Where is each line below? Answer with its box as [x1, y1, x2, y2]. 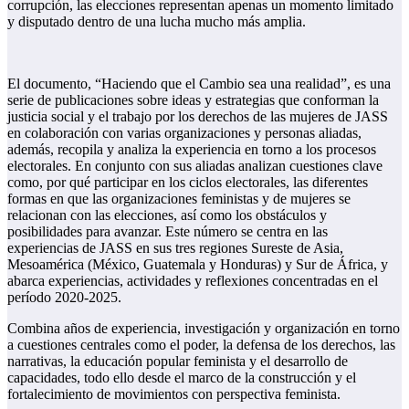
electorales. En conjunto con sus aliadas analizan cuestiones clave [7, 157, 383, 173]
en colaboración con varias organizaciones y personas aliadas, [7, 124, 362, 141]
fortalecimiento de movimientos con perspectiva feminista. [7, 385, 341, 402]
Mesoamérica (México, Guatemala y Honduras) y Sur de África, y [7, 256, 388, 272]
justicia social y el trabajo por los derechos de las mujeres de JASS [7, 108, 388, 124]
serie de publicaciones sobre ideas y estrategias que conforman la [7, 91, 379, 108]
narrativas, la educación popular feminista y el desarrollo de [7, 352, 348, 369]
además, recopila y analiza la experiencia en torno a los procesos [7, 141, 376, 157]
